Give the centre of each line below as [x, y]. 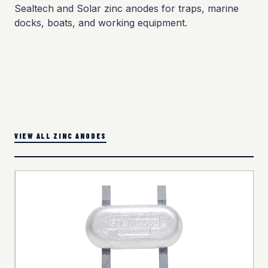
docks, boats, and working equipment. [101, 23]
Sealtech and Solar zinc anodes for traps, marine [127, 9]
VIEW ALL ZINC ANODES [61, 135]
